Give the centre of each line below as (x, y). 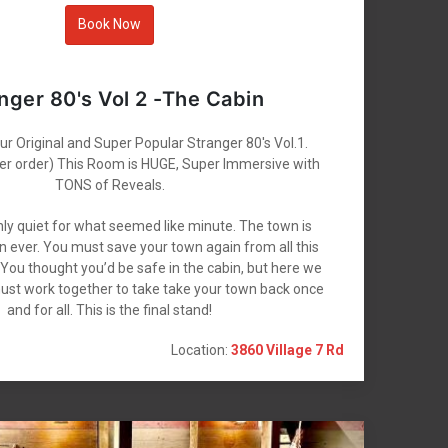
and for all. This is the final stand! (109, 309)
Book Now (109, 24)
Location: (201, 349)
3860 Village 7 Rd (288, 349)
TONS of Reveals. (109, 184)
